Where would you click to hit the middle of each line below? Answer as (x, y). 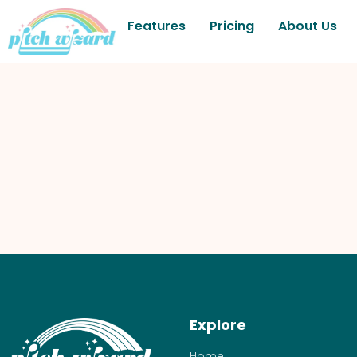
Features (157, 26)
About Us (308, 26)
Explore (218, 325)
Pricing (232, 26)
